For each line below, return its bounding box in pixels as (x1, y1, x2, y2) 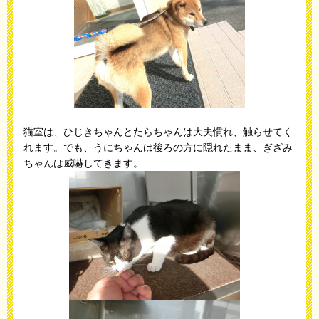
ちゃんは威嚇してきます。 (23, 157, 143, 169)
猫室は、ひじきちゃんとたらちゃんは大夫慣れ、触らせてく (23, 126, 293, 137)
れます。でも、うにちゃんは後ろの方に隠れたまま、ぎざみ (23, 142, 293, 153)
